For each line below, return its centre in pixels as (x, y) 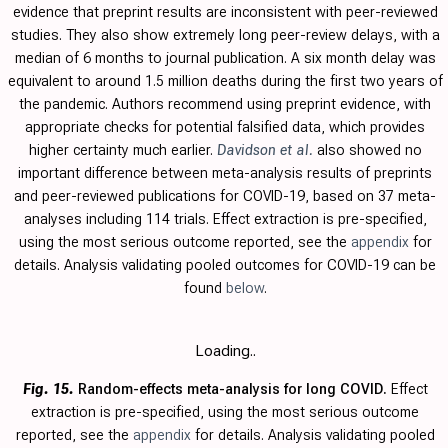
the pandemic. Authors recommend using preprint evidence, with (225, 104)
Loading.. (225, 351)
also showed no (367, 150)
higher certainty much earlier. (122, 150)
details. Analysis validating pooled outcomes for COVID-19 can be (225, 265)
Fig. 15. (48, 389)
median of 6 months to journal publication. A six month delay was (225, 58)
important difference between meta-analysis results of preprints (225, 173)
